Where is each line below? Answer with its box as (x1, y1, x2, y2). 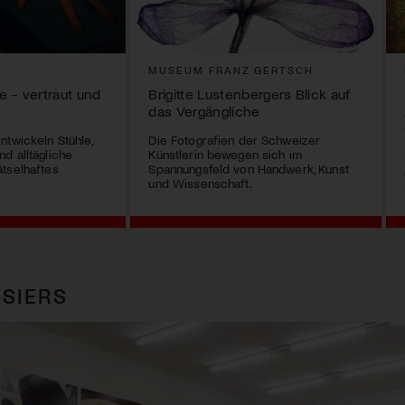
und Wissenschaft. (148, 175, 252, 192)
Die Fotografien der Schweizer (148, 132, 321, 148)
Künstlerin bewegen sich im (148, 146, 302, 163)
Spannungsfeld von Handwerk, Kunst (148, 161, 349, 177)
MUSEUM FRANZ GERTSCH (148, 63, 314, 77)
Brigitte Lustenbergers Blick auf (148, 85, 351, 103)
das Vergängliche (148, 102, 260, 120)
